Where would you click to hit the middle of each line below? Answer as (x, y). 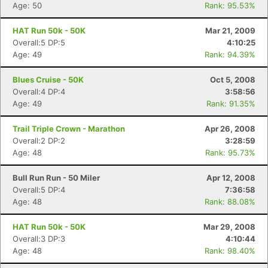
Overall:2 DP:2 (39, 141)
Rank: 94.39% (230, 54)
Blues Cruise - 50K (48, 80)
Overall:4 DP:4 (39, 92)
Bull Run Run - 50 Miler (56, 178)
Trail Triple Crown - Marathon (69, 129)
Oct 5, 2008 (233, 80)
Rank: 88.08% (230, 202)
